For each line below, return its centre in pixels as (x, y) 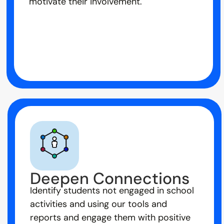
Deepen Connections (110, 179)
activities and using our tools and (98, 204)
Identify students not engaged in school (112, 191)
